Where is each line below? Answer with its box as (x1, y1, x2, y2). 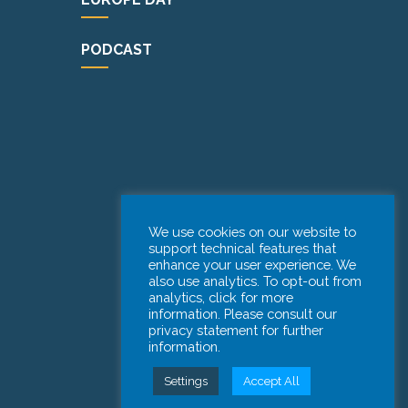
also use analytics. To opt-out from (148, 273, 362, 289)
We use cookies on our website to (148, 224, 356, 240)
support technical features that (148, 240, 336, 256)
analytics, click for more (148, 290, 293, 305)
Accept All (243, 374, 300, 388)
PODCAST (81, 40, 153, 58)
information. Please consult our (148, 306, 337, 321)
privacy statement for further (148, 322, 323, 338)
